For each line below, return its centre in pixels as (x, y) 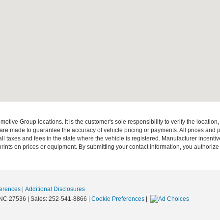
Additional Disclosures (55, 189)
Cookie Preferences (118, 199)
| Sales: (37, 199)
